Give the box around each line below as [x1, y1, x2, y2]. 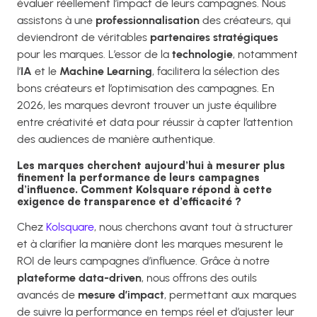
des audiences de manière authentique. [17, 132, 215, 146]
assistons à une [17, 13, 96, 28]
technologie [172, 47, 233, 62]
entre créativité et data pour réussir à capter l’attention [17, 115, 293, 129]
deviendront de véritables [17, 30, 150, 45]
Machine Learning [59, 64, 152, 79]
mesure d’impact [78, 287, 164, 301]
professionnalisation [96, 13, 200, 28]
